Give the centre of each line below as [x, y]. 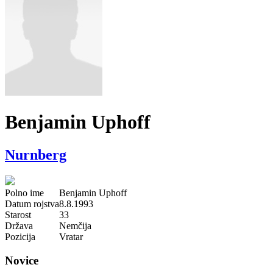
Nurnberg [36, 154]
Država [19, 225]
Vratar [71, 236]
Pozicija [20, 236]
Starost [18, 214]
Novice [22, 260]
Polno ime [24, 193]
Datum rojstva [32, 204]
